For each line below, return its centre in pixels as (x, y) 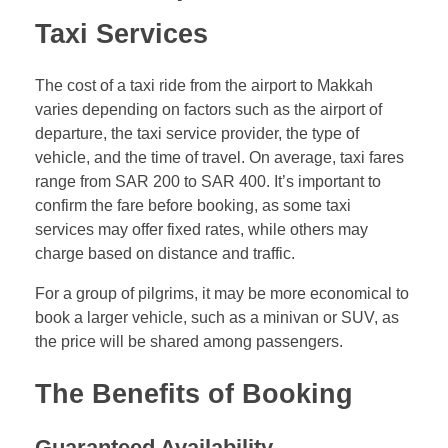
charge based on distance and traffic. (165, 254)
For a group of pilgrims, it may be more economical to (222, 294)
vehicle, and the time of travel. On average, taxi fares (219, 158)
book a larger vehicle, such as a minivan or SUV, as (217, 318)
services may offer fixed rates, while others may (201, 230)
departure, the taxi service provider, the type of (197, 134)
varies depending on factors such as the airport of (208, 110)
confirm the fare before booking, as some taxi (193, 206)
